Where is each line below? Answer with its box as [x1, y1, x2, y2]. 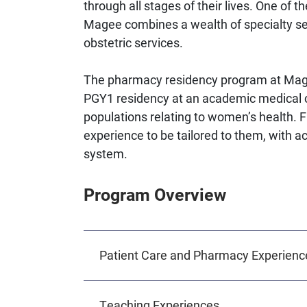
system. [84, 145, 127, 162]
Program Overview [84, 182, 226, 206]
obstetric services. [84, 34, 186, 51]
